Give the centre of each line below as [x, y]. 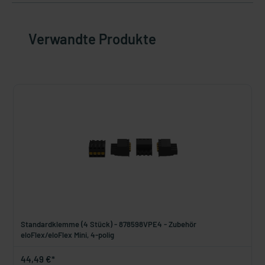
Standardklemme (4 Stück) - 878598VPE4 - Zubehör [109, 224]
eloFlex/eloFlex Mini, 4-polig [67, 235]
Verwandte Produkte [92, 39]
